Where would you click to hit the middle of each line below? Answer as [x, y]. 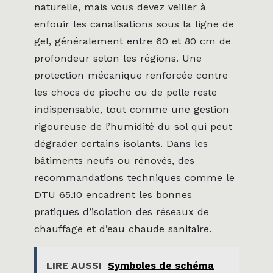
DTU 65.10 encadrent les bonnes [113, 194]
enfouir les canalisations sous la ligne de [134, 24]
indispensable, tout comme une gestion [132, 109]
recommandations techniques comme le [134, 177]
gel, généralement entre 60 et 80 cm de [133, 41]
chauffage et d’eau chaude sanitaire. [123, 229]
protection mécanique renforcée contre [131, 75]
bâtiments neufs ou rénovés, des [114, 160]
